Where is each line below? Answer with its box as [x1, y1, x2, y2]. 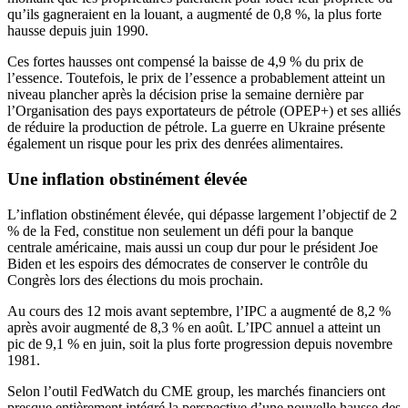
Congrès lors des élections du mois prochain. [7, 271, 263, 288]
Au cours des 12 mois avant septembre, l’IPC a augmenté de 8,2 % [7, 302, 391, 319]
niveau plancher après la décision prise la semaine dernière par [7, 87, 363, 103]
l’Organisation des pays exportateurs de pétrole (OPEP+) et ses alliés [7, 103, 401, 119]
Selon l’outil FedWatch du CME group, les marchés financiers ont [7, 382, 385, 399]
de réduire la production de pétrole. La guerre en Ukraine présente [7, 119, 385, 136]
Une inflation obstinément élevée [7, 168, 247, 189]
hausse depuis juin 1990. [7, 23, 148, 39]
